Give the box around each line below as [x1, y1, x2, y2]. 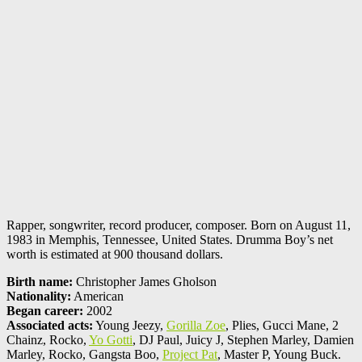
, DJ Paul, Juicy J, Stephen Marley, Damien [133, 333, 354, 347]
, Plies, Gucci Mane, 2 [225, 318, 339, 333]
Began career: [6, 304, 83, 318]
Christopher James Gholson [73, 275, 217, 289]
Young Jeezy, [93, 318, 166, 333]
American [71, 289, 124, 304]
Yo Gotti [89, 333, 133, 347]
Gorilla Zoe [166, 318, 225, 333]
